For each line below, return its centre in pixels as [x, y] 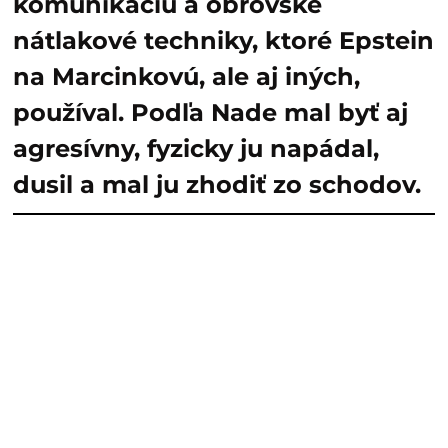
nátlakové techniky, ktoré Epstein [223, 40]
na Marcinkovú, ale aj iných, [186, 76]
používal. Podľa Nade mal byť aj [210, 112]
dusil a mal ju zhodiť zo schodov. [217, 184]
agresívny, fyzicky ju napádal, [196, 148]
